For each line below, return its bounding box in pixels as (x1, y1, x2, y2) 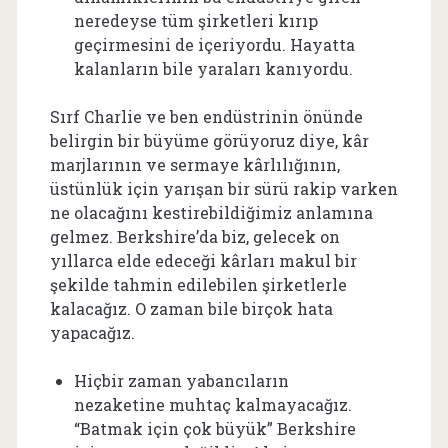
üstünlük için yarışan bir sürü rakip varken (49, 177, 398, 199)
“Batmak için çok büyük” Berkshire (73, 417, 356, 439)
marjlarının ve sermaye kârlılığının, (49, 153, 340, 175)
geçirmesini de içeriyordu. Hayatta (73, 33, 355, 55)
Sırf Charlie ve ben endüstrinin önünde (49, 105, 363, 127)
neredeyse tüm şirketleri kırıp (73, 9, 318, 31)
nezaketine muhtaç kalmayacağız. (73, 393, 352, 415)
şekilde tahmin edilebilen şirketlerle (49, 273, 347, 295)
